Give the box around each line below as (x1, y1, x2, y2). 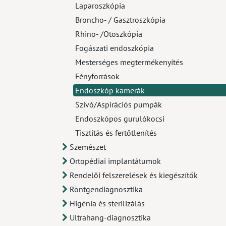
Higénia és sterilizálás (70, 198, 145, 208)
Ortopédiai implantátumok (70, 156, 161, 166)
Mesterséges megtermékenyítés (75, 57, 183, 67)
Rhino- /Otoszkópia (75, 29, 142, 39)
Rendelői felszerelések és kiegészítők (70, 170, 198, 180)
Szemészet (70, 142, 106, 152)
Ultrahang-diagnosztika (70, 212, 151, 222)
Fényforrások (75, 71, 120, 81)
